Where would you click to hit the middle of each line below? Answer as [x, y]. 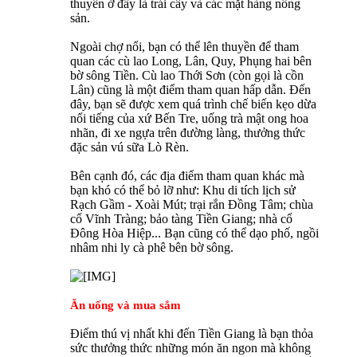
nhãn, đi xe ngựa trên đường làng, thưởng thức [188, 133]
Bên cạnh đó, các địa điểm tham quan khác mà [187, 176]
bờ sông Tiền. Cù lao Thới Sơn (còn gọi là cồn [187, 76]
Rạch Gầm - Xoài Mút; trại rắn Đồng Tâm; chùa [192, 205]
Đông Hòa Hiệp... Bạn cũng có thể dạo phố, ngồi [194, 233]
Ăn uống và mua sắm [126, 306]
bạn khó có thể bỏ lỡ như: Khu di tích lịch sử [183, 190]
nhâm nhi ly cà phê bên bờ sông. [152, 248]
